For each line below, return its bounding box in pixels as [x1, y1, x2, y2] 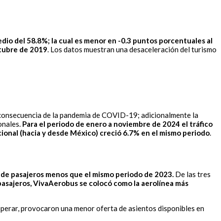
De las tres [174, 170, 211, 179]
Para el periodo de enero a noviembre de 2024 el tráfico [22, 119, 213, 129]
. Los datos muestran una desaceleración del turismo [47, 45, 217, 54]
